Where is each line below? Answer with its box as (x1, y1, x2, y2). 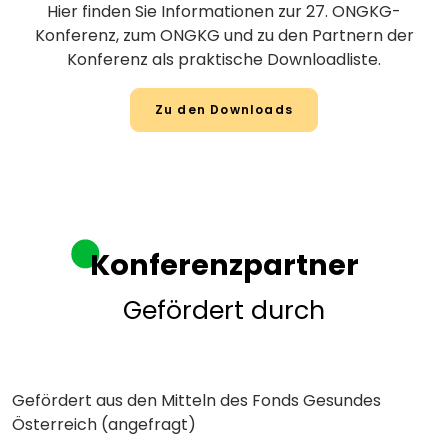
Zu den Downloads (154, 100, 294, 118)
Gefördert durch (123, 293, 325, 329)
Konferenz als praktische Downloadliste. (67, 47, 381, 71)
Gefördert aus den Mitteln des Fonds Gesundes (12, 388, 381, 412)
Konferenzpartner (89, 244, 359, 285)
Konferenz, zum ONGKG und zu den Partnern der (34, 23, 414, 47)
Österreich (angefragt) (12, 412, 196, 436)
